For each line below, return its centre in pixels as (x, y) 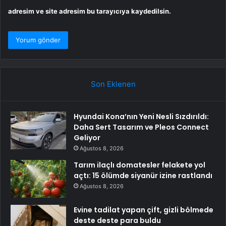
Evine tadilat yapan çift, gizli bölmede (144, 210)
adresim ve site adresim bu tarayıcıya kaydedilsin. (90, 11)
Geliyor (87, 138)
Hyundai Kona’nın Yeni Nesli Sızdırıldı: (141, 117)
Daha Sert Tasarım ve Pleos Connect (141, 127)
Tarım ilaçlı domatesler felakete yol (139, 165)
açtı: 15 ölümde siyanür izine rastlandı (143, 176)
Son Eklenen (113, 84)
